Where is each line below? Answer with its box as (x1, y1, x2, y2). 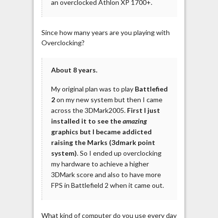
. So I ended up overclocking (76, 149, 162, 158)
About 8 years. (51, 65, 97, 74)
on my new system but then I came (54, 95, 163, 104)
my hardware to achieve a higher (51, 160, 149, 168)
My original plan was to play (51, 85, 135, 93)
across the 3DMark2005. (51, 106, 127, 115)
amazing (122, 117, 147, 126)
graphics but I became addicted (51, 127, 152, 136)
